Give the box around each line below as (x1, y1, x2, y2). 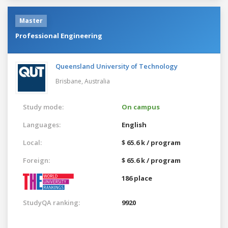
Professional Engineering (15, 31, 102, 40)
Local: (23, 137, 42, 147)
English (122, 120, 147, 129)
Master (19, 16, 43, 25)
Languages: (23, 120, 61, 129)
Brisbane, (55, 76, 84, 85)
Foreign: (23, 155, 50, 165)
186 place (122, 173, 152, 183)
